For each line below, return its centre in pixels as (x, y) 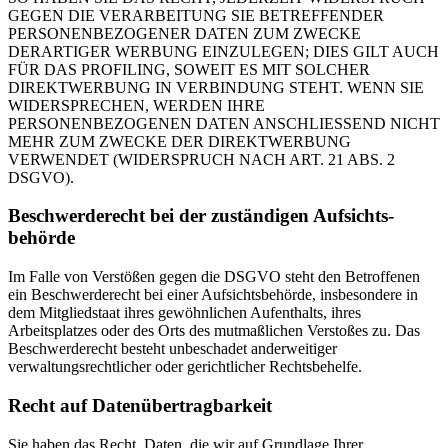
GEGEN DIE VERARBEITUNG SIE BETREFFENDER (196, 15)
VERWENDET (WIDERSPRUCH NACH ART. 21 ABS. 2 (201, 159)
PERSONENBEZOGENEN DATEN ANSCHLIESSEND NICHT (224, 123)
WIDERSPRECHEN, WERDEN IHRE (136, 105)
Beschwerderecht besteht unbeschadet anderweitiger (172, 349)
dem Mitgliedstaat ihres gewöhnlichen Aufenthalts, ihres (184, 313)
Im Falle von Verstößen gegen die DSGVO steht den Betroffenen (214, 277)
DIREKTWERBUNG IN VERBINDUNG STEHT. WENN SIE (216, 87)
